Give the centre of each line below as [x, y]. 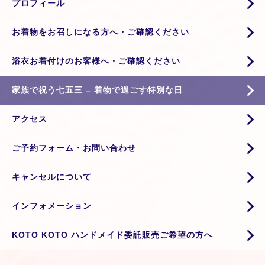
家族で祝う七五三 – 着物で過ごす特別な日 [97, 90]
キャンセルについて [52, 177]
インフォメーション [52, 206]
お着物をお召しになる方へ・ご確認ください [101, 32]
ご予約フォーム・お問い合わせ [74, 148]
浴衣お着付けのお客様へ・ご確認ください [96, 61]
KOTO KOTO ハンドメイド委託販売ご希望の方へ [112, 235]
